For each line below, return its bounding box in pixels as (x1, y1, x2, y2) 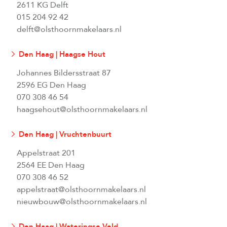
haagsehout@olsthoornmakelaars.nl (17, 103, 147, 115)
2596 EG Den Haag (17, 79, 86, 91)
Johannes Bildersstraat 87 (17, 67, 111, 79)
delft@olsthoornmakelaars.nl (17, 23, 122, 35)
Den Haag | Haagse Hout (19, 49, 105, 59)
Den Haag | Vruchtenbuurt (19, 129, 111, 139)
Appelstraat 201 (17, 147, 75, 159)
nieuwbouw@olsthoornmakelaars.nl (17, 196, 147, 207)
